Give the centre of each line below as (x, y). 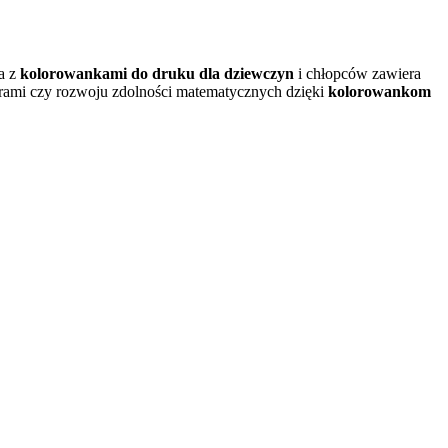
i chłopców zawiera (357, 73)
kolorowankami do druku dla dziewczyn (157, 73)
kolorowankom (379, 91)
